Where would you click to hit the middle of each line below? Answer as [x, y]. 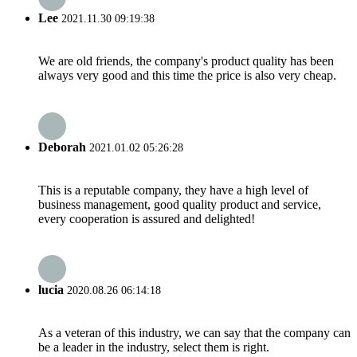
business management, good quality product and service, [180, 204]
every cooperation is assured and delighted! [147, 218]
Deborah [64, 147]
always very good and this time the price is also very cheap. [187, 76]
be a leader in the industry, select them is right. [154, 347]
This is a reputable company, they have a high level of [173, 190]
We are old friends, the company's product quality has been [186, 61]
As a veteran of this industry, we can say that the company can [194, 333]
